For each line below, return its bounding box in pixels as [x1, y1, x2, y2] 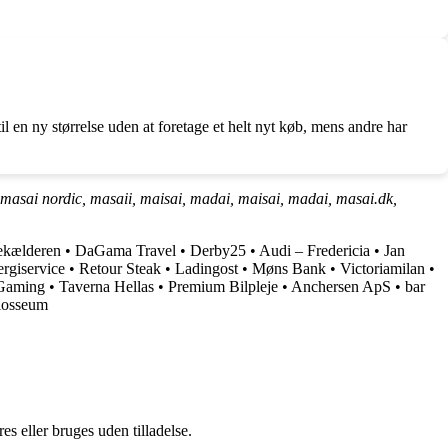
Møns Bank [252, 259, 326, 277]
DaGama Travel [75, 241, 176, 259]
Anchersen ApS [291, 277, 391, 295]
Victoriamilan [340, 259, 425, 277]
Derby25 [190, 241, 246, 259]
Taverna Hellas [59, 277, 154, 295]
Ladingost [175, 259, 238, 277]
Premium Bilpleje [168, 277, 278, 295]
